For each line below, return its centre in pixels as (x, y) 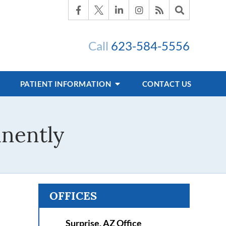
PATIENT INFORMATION (66, 84)
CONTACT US (167, 84)
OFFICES (73, 196)
